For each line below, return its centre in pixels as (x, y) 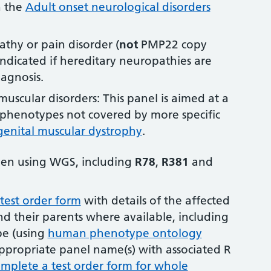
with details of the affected (155, 200)
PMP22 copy (174, 45)
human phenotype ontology (125, 233)
